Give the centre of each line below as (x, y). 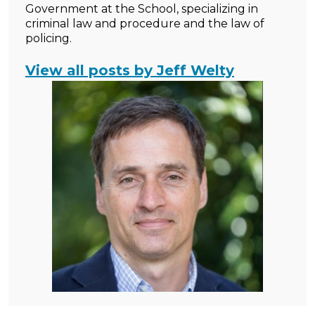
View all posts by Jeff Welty (130, 70)
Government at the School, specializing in (142, 9)
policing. (49, 38)
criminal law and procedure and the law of (145, 24)
